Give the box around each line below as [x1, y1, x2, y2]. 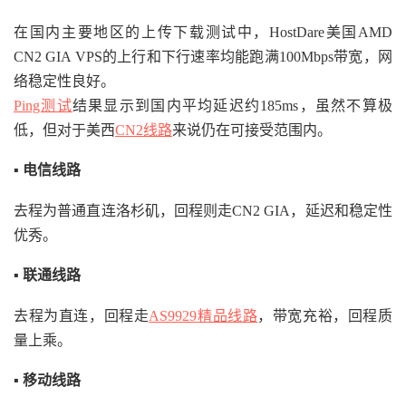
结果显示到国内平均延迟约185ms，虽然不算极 [72, 97, 393, 113]
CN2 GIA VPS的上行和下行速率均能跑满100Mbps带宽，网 [14, 48, 392, 64]
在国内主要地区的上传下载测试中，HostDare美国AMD [14, 24, 392, 40]
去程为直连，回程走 [14, 307, 150, 324]
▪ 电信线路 [14, 161, 81, 178]
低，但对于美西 [14, 121, 115, 138]
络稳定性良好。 [14, 72, 115, 89]
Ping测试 [14, 97, 72, 113]
